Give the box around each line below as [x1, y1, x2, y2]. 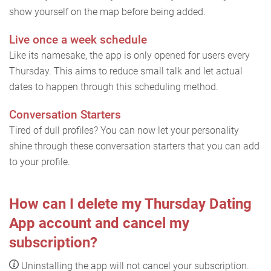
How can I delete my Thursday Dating [9, 195, 252, 212]
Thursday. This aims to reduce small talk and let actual [9, 65, 243, 77]
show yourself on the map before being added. [9, 5, 206, 18]
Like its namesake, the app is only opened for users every [9, 49, 250, 61]
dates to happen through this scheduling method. [9, 80, 218, 93]
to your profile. [9, 155, 70, 168]
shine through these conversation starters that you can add [9, 140, 260, 152]
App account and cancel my [9, 214, 189, 232]
